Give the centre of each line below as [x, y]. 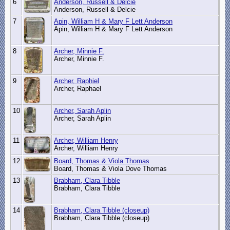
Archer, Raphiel [76, 81]
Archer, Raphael [79, 89]
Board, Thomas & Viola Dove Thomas [111, 169]
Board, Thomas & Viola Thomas [102, 161]
